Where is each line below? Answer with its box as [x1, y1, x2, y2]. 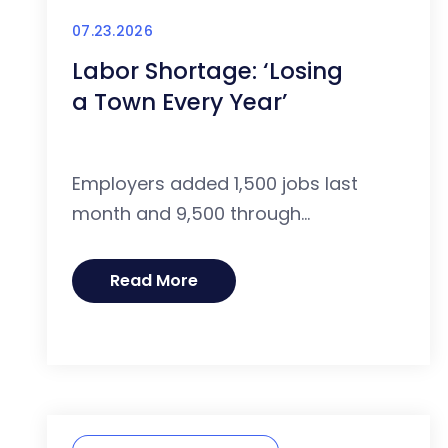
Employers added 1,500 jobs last [72, 171, 358, 197]
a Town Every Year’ [72, 86, 288, 119]
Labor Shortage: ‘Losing [72, 55, 343, 88]
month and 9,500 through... [72, 201, 310, 227]
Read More [110, 269, 198, 293]
